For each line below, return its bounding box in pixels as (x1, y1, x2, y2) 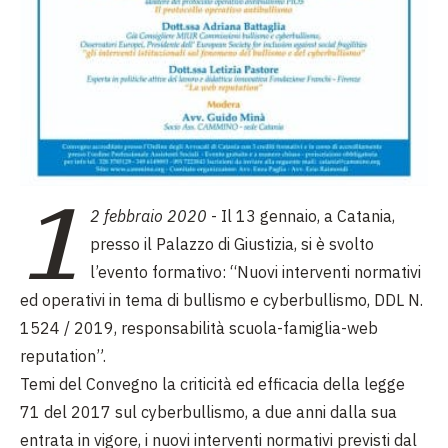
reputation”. (20, 346, 106, 367)
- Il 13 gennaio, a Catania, (207, 206, 395, 227)
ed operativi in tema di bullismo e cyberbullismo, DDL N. (20, 290, 423, 311)
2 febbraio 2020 (90, 206, 207, 227)
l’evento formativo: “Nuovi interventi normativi (90, 262, 421, 283)
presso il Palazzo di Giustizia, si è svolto (90, 234, 374, 255)
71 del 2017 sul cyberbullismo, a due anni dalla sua (20, 402, 397, 423)
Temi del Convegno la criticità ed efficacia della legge (20, 374, 405, 395)
